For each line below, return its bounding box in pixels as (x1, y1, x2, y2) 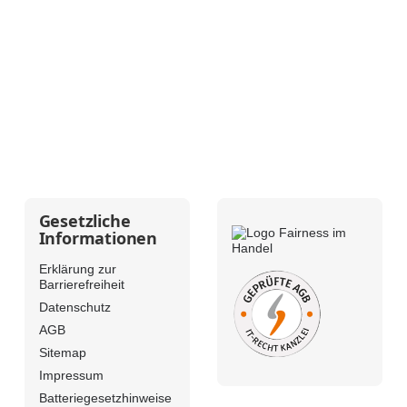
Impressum (38, 369, 104, 383)
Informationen (38, 227, 158, 250)
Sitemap (38, 346, 86, 361)
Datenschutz (38, 301, 111, 315)
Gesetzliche (38, 210, 131, 233)
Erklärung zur (38, 263, 116, 277)
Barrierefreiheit (38, 278, 124, 293)
